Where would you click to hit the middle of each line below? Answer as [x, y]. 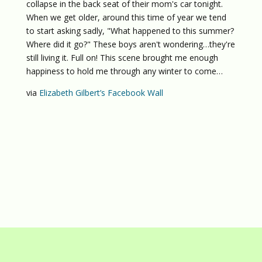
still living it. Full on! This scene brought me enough [122, 58]
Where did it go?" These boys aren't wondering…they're [130, 44]
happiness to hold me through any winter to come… [124, 71]
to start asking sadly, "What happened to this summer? [130, 31]
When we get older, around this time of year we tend [126, 17]
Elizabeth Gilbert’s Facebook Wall [101, 93]
